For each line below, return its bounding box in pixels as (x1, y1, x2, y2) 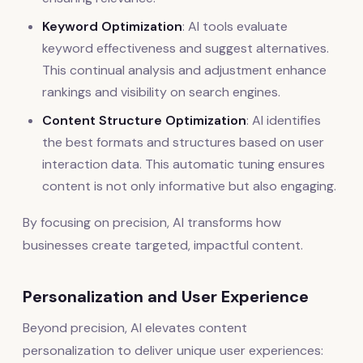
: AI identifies (246, 111, 321, 129)
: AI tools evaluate (182, 17, 288, 35)
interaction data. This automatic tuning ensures (42, 155, 325, 173)
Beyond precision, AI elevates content (23, 318, 247, 336)
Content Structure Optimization (42, 111, 246, 129)
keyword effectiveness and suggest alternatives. (42, 39, 329, 57)
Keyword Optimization (42, 17, 182, 35)
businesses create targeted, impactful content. (23, 236, 303, 254)
